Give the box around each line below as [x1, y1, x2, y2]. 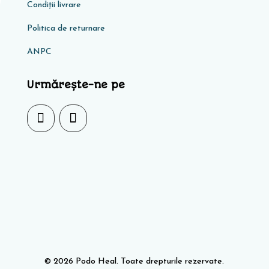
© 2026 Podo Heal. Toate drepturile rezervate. [44, 256, 225, 266]
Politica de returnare [26, 23, 105, 33]
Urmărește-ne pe [26, 78, 125, 91]
